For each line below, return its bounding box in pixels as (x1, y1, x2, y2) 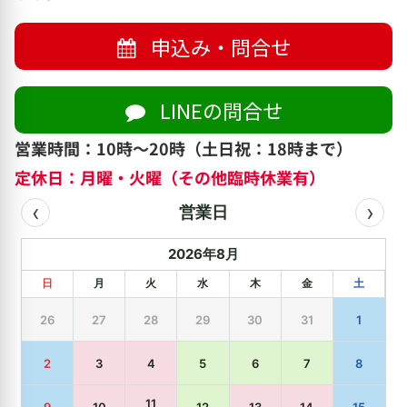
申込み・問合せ (146, 31, 291, 61)
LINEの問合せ (154, 95, 283, 125)
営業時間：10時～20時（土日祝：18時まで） (15, 136, 352, 161)
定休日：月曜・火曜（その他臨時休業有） (15, 165, 325, 190)
